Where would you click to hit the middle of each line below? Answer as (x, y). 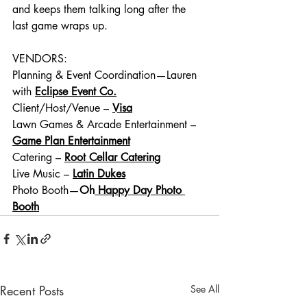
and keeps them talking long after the (101, 10)
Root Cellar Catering (112, 158)
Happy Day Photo (140, 191)
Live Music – (42, 174)
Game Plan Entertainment (71, 141)
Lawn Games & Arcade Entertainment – (106, 125)
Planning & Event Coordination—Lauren (106, 75)
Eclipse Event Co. (76, 92)
